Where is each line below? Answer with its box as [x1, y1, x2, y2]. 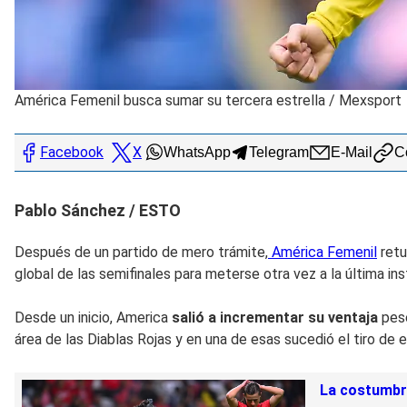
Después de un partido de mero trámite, [15, 243, 268, 261]
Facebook [40, 144, 104, 162]
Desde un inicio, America [15, 308, 172, 326]
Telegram [249, 144, 309, 160]
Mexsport [339, 91, 402, 109]
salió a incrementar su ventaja [172, 308, 382, 326]
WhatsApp [164, 144, 231, 160]
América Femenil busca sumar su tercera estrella [15, 91, 325, 109]
